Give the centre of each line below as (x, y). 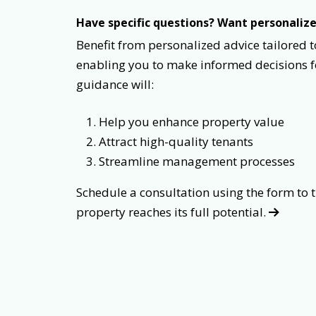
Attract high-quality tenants (176, 141)
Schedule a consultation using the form (186, 192)
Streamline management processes (196, 161)
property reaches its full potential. (172, 212)
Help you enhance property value (191, 122)
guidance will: (116, 84)
